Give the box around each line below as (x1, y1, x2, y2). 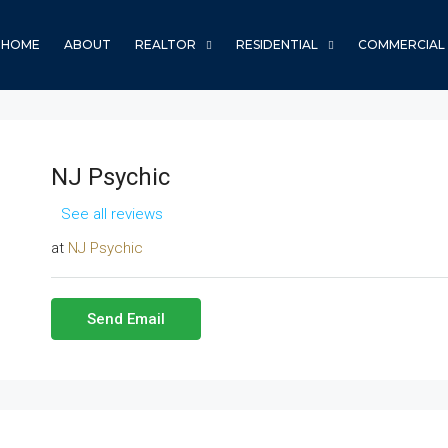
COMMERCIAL (358, 37, 445, 53)
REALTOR (135, 37, 196, 53)
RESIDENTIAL (236, 37, 318, 53)
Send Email (86, 310, 165, 328)
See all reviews (60, 205, 163, 223)
